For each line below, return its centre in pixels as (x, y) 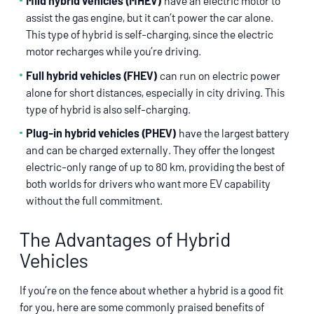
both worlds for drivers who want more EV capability (148, 184)
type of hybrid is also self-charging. (108, 109)
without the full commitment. (94, 200)
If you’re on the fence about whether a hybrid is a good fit (151, 290)
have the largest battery (233, 133)
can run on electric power (219, 75)
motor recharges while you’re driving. (113, 51)
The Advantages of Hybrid (125, 239)
